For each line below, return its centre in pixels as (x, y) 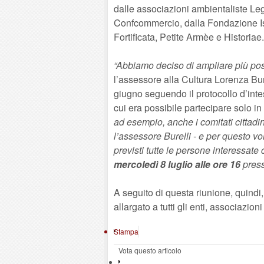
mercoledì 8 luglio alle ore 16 (177, 164)
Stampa (126, 231)
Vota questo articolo (150, 250)
